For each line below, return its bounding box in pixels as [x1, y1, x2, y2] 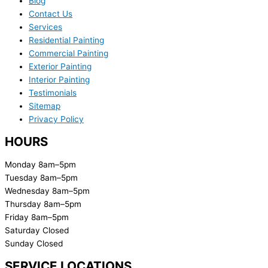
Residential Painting [29, 35, 104, 45]
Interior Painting [29, 75, 90, 85]
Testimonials [29, 88, 77, 98]
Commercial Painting [29, 48, 108, 59]
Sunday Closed [5, 238, 63, 248]
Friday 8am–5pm [5, 212, 69, 222]
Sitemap [29, 101, 60, 111]
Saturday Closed [5, 225, 69, 235]
